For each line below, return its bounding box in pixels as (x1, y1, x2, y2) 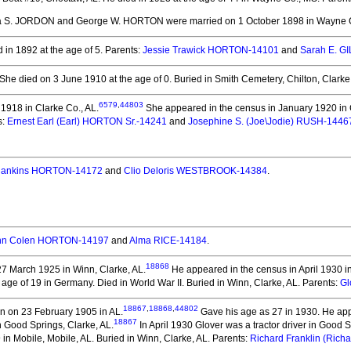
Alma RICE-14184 (129, 235, 207, 246)
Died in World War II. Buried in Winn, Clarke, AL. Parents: (95, 277, 340, 288)
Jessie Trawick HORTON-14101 (143, 45, 279, 56)
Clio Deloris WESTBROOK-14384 (124, 165, 267, 176)
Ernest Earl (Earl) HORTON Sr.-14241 (7, 116, 167, 127)
